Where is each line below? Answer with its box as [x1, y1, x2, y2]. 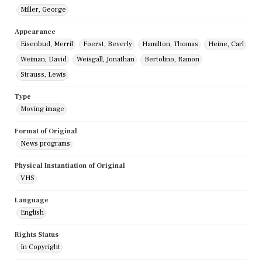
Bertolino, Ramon [144, 55, 199, 64]
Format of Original [15, 127, 77, 136]
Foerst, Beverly [83, 40, 132, 49]
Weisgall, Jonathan [77, 55, 135, 64]
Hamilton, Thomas [142, 40, 198, 49]
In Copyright [20, 243, 60, 252]
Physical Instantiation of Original [15, 161, 125, 171]
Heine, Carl [208, 40, 244, 49]
